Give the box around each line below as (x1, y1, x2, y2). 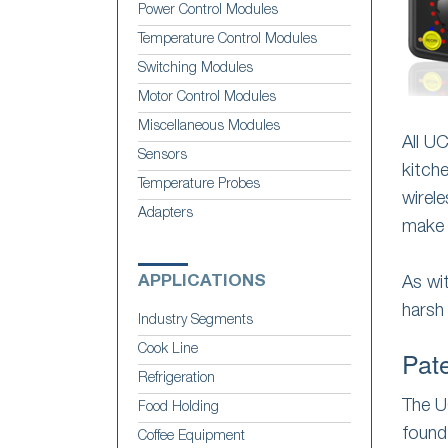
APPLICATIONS (138, 273, 266, 291)
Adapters (138, 206, 193, 221)
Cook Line (138, 342, 198, 357)
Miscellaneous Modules (138, 119, 280, 134)
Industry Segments (138, 313, 253, 328)
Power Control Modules (138, 3, 278, 18)
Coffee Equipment (138, 429, 245, 444)
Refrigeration (138, 371, 215, 386)
